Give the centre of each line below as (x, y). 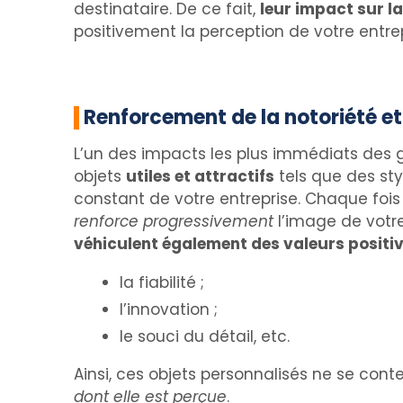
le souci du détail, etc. (205, 336)
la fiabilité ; (162, 282)
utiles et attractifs (200, 176)
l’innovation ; (169, 309)
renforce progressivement (176, 221)
